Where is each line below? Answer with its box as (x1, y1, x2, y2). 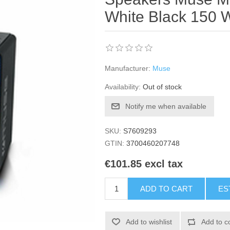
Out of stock (143, 83, 182, 91)
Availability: (105, 83, 141, 91)
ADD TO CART (140, 184, 193, 194)
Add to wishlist (126, 218, 172, 226)
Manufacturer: (105, 64, 151, 72)
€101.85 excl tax (105, 158, 183, 170)
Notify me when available (125, 102, 207, 110)
